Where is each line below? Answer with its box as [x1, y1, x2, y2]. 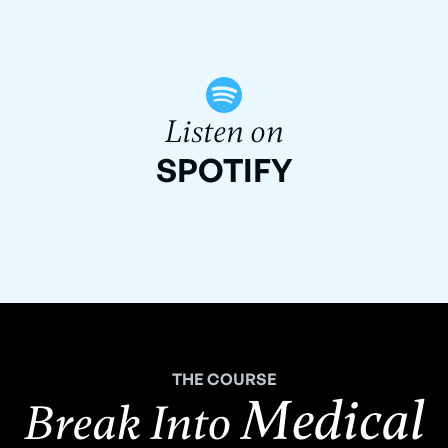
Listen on [164, 113, 284, 152]
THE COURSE [171, 369, 277, 390]
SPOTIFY [155, 150, 293, 191]
